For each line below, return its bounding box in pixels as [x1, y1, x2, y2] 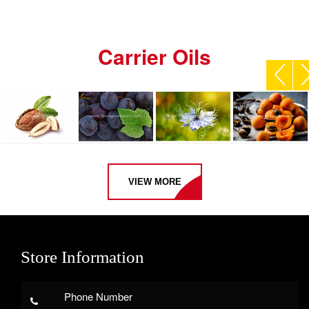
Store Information [21, 248, 144, 267]
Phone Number [63, 289, 132, 304]
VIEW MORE [128, 177, 181, 188]
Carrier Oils [98, 41, 211, 72]
